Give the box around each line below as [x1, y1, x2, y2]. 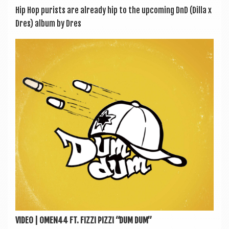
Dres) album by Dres [15, 18, 81, 29]
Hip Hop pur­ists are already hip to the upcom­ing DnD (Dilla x [15, 5, 212, 16]
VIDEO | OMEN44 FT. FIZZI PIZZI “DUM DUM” [15, 215, 152, 226]
